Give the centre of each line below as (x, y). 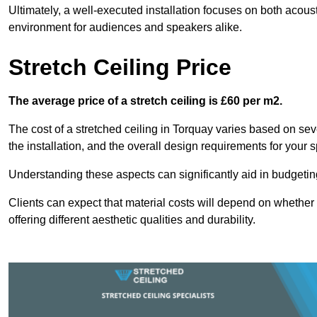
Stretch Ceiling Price (120, 68)
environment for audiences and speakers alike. (125, 28)
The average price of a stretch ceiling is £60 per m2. (145, 101)
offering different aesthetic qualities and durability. (132, 220)
